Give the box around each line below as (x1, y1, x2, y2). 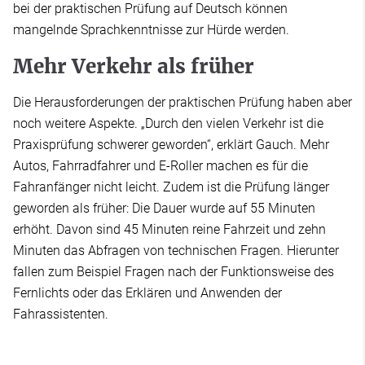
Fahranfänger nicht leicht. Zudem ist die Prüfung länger (13, 179, 329, 196)
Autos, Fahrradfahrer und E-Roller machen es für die (13, 158, 308, 174)
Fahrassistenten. (13, 306, 108, 323)
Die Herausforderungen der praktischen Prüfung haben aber (13, 95, 352, 111)
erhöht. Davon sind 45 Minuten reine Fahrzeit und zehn (13, 222, 326, 238)
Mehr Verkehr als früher (13, 54, 254, 80)
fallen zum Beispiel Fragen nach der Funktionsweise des (13, 264, 334, 280)
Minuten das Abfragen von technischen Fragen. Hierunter (13, 243, 339, 259)
